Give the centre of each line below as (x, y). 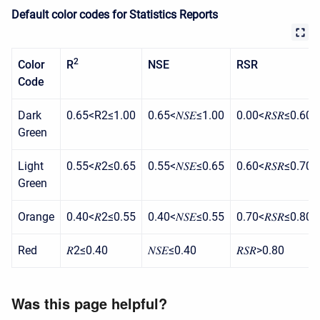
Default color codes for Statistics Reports (115, 14)
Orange (36, 216)
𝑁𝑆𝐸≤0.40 (172, 250)
